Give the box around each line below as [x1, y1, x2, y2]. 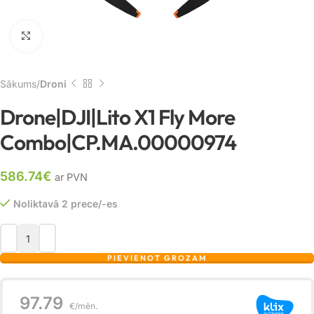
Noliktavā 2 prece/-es [13, 198, 118, 210]
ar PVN [55, 171, 88, 184]
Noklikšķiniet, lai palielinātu [41, 31, 155, 42]
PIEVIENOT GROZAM [107, 253, 207, 263]
